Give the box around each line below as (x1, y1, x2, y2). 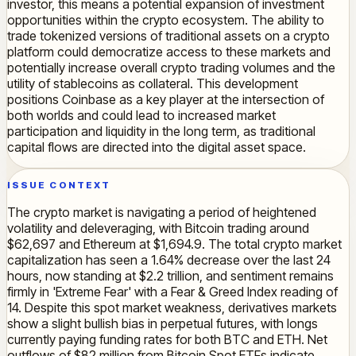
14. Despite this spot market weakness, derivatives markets (7, 299, 337, 315)
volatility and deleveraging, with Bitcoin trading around (7, 219, 309, 236)
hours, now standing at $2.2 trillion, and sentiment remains (7, 267, 334, 284)
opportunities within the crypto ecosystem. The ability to (7, 12, 324, 29)
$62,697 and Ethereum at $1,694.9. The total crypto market (7, 235, 342, 252)
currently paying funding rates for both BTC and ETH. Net (7, 331, 327, 347)
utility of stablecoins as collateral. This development (7, 75, 298, 92)
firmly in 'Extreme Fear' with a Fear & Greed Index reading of (7, 283, 338, 300)
